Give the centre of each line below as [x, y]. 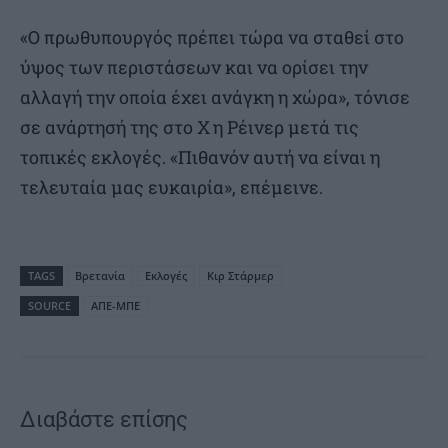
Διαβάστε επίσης [104, 419]
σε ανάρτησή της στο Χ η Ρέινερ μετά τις [189, 126]
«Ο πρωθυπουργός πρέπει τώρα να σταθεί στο [212, 36]
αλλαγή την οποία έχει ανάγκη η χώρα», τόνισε [215, 96]
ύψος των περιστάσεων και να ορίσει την [194, 66]
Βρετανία [100, 275]
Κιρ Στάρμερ [240, 275]
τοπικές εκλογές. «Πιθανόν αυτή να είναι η [200, 156]
